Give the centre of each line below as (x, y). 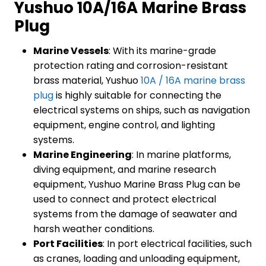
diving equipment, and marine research (125, 169)
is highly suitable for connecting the (137, 95)
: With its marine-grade (162, 50)
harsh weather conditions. (94, 229)
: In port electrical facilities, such (177, 243)
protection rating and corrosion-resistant (131, 65)
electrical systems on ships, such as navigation (142, 110)
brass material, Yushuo (87, 80)
